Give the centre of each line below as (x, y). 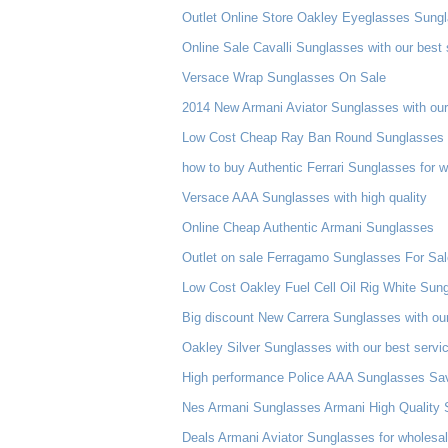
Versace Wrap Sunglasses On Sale (284, 77)
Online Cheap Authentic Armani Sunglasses (308, 227)
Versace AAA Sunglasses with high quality (304, 197)
